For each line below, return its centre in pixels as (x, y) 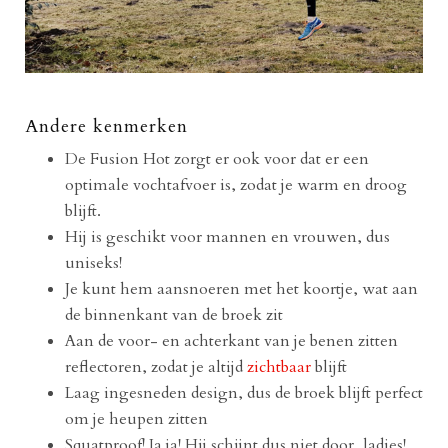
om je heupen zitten (136, 418)
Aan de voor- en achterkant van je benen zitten (231, 340)
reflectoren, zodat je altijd (156, 366)
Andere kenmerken (106, 126)
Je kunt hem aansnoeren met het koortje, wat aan (241, 288)
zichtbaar (279, 366)
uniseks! (93, 262)
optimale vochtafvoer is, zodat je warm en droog (236, 184)
